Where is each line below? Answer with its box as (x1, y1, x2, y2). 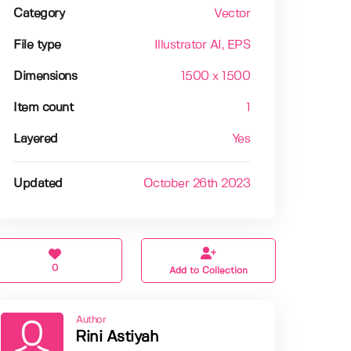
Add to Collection (169, 266, 248, 276)
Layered (13, 133, 58, 146)
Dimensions (13, 71, 78, 83)
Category (13, 8, 65, 20)
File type (13, 39, 61, 52)
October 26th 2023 (143, 178, 251, 190)
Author (76, 315, 107, 326)
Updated (13, 178, 63, 190)
